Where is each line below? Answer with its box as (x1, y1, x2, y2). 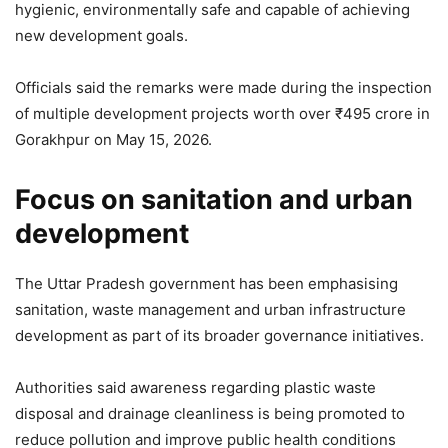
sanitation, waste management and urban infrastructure (15, 299, 406, 319)
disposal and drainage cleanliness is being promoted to (15, 403, 405, 423)
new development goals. (15, 25, 188, 45)
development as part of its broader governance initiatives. (15, 325, 424, 345)
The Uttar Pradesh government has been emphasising (15, 273, 398, 293)
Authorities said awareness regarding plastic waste (15, 377, 376, 397)
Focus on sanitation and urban (15, 182, 413, 216)
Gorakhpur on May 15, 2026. (15, 129, 212, 149)
